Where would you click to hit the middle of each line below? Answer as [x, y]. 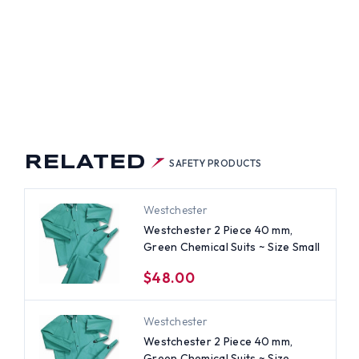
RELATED [85, 163]
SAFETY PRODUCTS [216, 163]
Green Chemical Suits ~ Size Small [232, 246]
